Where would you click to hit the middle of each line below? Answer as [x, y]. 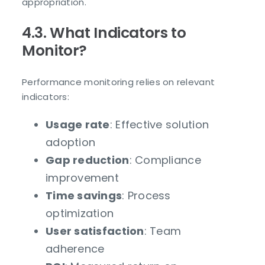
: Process [146, 195]
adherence [75, 248]
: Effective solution [159, 124]
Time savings [84, 195]
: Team [163, 231]
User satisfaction [95, 231]
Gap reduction [88, 160]
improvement [82, 177]
